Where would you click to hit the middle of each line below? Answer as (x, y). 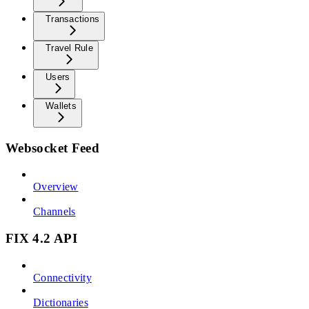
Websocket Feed (53, 148)
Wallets (61, 106)
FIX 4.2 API (42, 239)
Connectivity (62, 277)
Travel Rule (69, 48)
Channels (54, 212)
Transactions (73, 19)
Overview (56, 187)
